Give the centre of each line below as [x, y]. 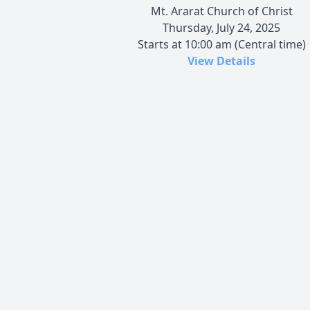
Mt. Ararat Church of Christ [221, 11]
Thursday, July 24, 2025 [221, 27]
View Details [221, 61]
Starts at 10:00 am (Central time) [221, 44]
